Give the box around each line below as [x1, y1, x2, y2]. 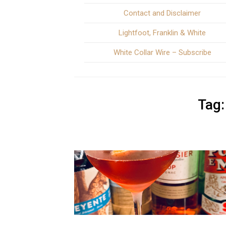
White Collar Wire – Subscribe [113, 48, 211, 57]
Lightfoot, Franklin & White [119, 28, 206, 37]
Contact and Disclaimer [124, 9, 201, 18]
